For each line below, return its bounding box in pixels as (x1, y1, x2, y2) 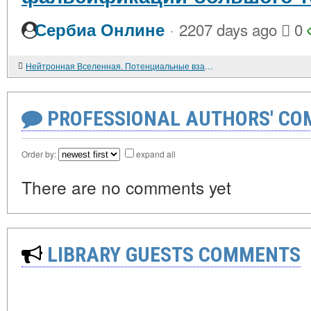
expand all (136, 148, 176, 160)
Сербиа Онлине (35, 17, 165, 42)
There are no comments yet (22, 175, 231, 199)
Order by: (22, 148, 58, 160)
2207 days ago (179, 18, 277, 40)
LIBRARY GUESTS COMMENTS (42, 242, 301, 267)
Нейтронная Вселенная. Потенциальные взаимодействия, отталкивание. (205, 60, 213, 72)
